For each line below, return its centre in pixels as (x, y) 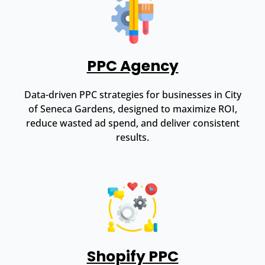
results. (132, 137)
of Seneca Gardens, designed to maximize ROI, (132, 109)
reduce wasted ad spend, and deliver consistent (132, 123)
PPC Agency (132, 66)
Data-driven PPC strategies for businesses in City (132, 94)
